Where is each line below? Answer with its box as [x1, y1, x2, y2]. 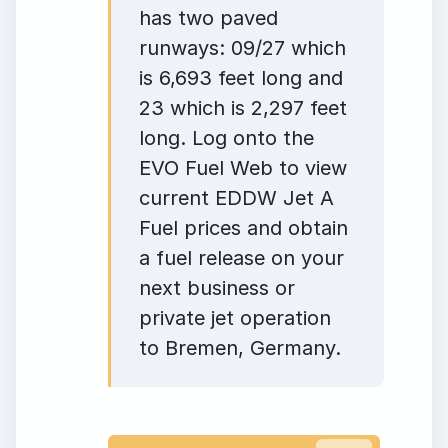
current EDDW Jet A [139, 185, 334, 210]
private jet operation [139, 305, 331, 330]
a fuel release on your [139, 245, 344, 270]
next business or [139, 275, 295, 300]
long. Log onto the [139, 125, 314, 150]
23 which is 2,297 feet [139, 95, 347, 120]
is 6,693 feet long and [139, 65, 343, 90]
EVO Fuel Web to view [139, 155, 347, 180]
